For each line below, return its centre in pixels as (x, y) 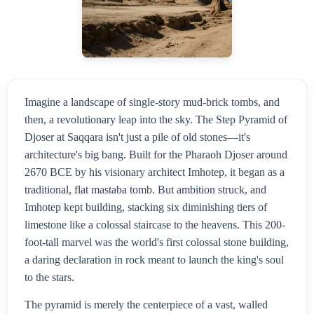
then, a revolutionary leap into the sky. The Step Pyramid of (156, 120)
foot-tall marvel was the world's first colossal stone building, (157, 243)
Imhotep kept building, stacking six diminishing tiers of (146, 207)
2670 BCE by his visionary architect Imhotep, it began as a (155, 172)
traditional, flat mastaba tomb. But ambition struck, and (145, 190)
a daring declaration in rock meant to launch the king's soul (154, 260)
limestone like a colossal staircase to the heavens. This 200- (155, 225)
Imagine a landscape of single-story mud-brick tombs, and (152, 102)
